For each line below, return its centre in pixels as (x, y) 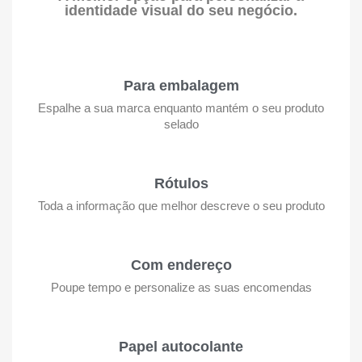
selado (181, 124)
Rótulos (181, 183)
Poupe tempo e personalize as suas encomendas (181, 287)
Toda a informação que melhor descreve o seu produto (181, 206)
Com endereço (181, 265)
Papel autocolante (181, 347)
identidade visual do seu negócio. (181, 11)
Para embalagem (181, 86)
